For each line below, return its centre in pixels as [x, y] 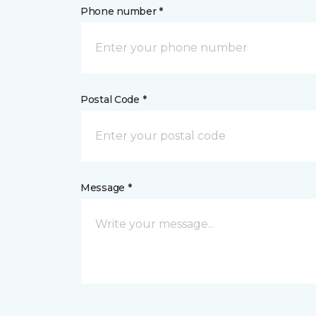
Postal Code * [114, 99]
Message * [106, 188]
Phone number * [122, 11]
